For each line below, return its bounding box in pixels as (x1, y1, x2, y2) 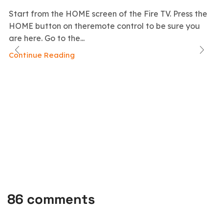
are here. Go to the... (9, 33, 85, 44)
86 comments (7, 191, 95, 208)
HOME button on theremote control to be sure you (9, 21, 200, 31)
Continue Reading (9, 50, 75, 60)
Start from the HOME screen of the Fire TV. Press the (9, 9, 207, 19)
